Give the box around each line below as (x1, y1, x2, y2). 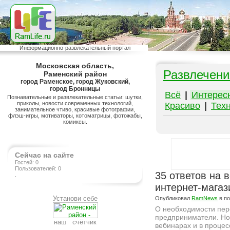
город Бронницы (50, 85, 101, 92)
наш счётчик (54, 218, 97, 226)
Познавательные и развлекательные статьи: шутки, (7, 94, 143, 100)
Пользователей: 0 (15, 165, 61, 171)
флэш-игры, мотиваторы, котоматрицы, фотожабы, (8, 112, 142, 119)
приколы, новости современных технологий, (17, 100, 133, 106)
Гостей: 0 (15, 159, 39, 165)
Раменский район (44, 70, 107, 78)
